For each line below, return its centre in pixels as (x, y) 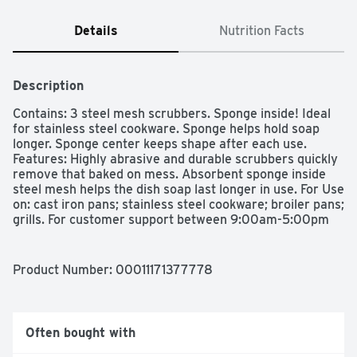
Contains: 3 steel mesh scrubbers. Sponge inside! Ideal (172, 114)
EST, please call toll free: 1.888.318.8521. (132, 235)
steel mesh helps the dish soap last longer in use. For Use (178, 190)
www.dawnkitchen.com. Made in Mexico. (129, 250)
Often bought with (80, 333)
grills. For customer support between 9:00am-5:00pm (171, 220)
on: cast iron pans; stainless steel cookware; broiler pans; (178, 205)
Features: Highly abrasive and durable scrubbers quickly (175, 159)
